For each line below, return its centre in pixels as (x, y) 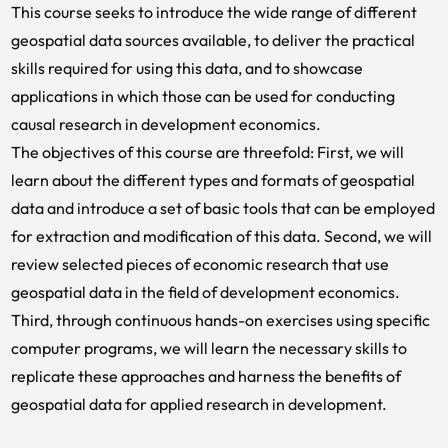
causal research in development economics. (166, 124)
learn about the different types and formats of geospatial (213, 180)
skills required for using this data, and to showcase (187, 68)
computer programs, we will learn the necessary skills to (209, 348)
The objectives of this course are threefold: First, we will (207, 152)
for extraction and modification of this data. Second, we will (221, 236)
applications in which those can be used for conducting (203, 96)
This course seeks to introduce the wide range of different (214, 12)
